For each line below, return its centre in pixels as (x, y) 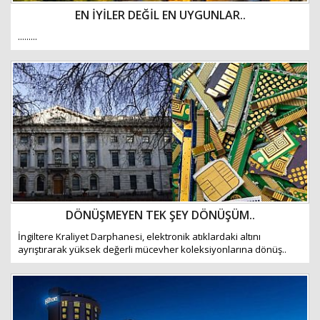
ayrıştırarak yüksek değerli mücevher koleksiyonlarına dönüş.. (152, 249)
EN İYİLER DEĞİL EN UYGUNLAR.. (160, 15)
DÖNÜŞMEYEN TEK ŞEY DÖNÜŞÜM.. (160, 215)
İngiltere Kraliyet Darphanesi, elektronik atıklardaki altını (139, 236)
